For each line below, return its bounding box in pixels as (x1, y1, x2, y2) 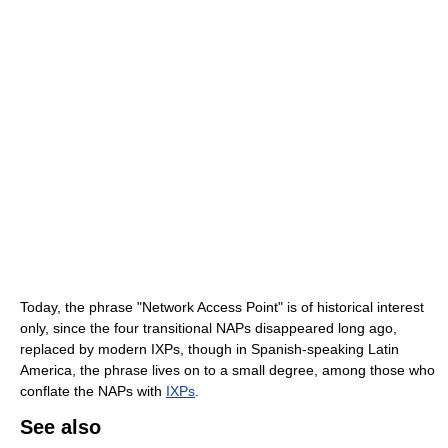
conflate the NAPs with (20, 383, 166, 400)
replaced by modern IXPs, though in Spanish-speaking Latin (20, 341, 399, 358)
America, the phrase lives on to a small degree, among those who (20, 362, 435, 379)
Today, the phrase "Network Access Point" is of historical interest (20, 299, 424, 316)
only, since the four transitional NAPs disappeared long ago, (20, 320, 397, 337)
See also (20, 416, 101, 439)
